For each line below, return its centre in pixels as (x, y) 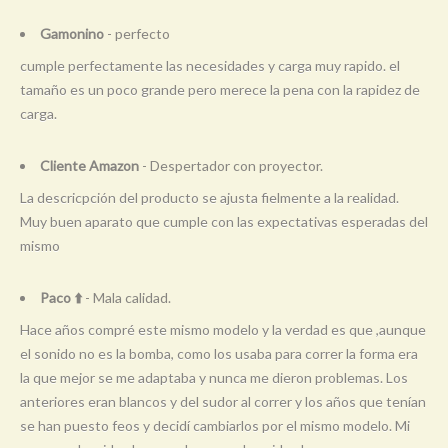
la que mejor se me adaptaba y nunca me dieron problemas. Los (214, 377)
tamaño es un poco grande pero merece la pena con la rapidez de (220, 89)
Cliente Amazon (89, 165)
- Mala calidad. (126, 297)
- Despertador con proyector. (231, 165)
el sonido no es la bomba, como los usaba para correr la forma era (219, 353)
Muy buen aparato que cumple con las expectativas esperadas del (224, 221)
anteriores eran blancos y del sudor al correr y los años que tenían (223, 401)
